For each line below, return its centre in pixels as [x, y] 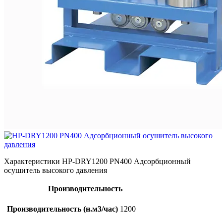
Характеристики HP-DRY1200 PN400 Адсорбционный [97, 161]
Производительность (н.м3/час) [62, 209]
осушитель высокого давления [55, 170]
